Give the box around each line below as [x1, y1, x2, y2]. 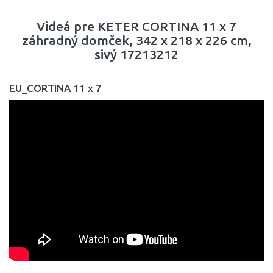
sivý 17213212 [94, 46, 179, 62]
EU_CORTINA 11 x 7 [9, 82, 102, 94]
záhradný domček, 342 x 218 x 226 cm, [21, 32, 252, 48]
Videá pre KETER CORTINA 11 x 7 [37, 18, 236, 34]
